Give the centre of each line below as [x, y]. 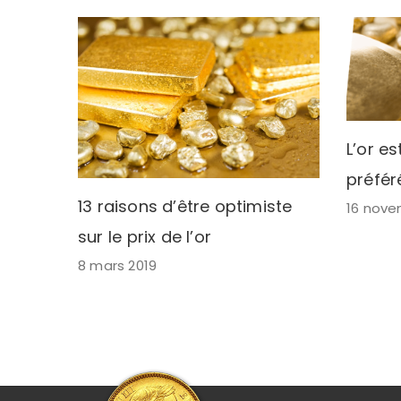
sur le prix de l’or [145, 236]
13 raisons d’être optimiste [185, 206]
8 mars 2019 [117, 265]
